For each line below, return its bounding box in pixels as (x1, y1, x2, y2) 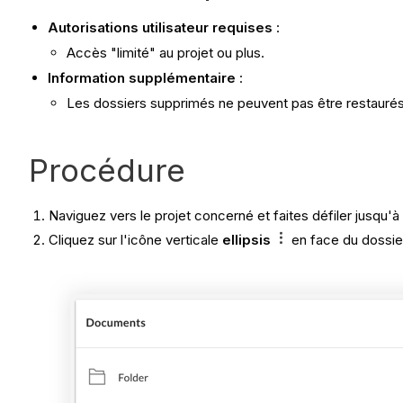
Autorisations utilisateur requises (48, 19, 273, 37)
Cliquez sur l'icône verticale (49, 231, 223, 249)
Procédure (29, 150, 185, 189)
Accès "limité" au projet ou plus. (67, 44, 264, 62)
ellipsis (222, 231, 272, 249)
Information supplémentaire (48, 68, 236, 86)
